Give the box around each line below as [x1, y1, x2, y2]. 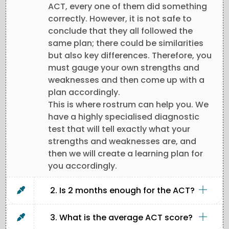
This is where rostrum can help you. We [48, 99, 209, 111]
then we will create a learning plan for [48, 148, 203, 160]
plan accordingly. [48, 86, 120, 99]
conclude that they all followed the [48, 25, 193, 37]
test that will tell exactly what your [48, 123, 190, 135]
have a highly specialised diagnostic [48, 111, 199, 123]
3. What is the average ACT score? [50, 212, 193, 224]
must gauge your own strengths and [48, 62, 199, 74]
